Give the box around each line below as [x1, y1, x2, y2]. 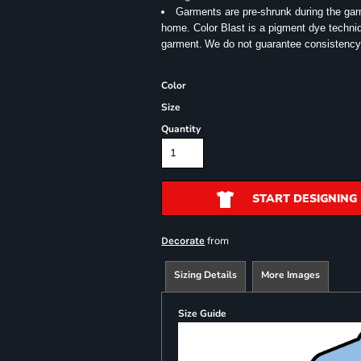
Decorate [161, 234, 205, 247]
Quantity [161, 122, 201, 135]
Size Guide [178, 307, 227, 320]
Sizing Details [174, 268, 238, 281]
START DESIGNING [251, 191, 357, 207]
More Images [261, 268, 321, 281]
